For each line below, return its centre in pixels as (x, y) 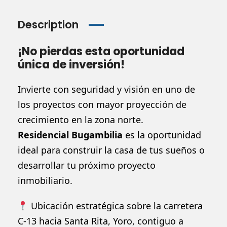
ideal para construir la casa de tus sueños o (111, 150)
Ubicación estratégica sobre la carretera (115, 205)
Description (48, 24)
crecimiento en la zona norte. (81, 119)
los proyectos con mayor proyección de (102, 104)
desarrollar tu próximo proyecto (87, 165)
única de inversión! (71, 64)
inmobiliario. (45, 180)
